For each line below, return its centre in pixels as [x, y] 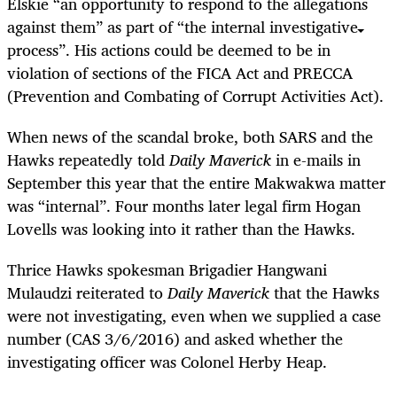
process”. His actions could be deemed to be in [169, 49]
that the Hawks [327, 293]
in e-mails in [316, 160]
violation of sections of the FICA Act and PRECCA [180, 72]
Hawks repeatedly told [88, 160]
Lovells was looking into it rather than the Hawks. [181, 229]
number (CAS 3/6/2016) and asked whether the [175, 339]
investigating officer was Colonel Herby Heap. [167, 362]
